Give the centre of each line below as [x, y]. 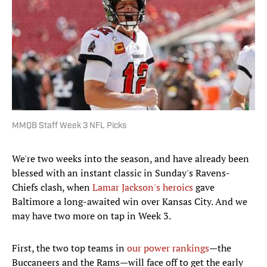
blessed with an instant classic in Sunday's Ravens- [121, 173]
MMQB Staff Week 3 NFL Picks [69, 126]
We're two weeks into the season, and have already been [131, 159]
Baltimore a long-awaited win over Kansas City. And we [130, 202]
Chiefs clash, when [52, 187]
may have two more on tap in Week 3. [91, 216]
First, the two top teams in [69, 248]
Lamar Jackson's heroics [143, 187]
